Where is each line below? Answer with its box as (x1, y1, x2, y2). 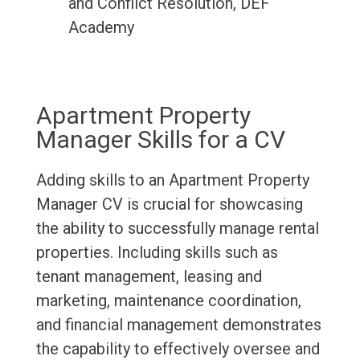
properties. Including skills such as (35, 243, 278, 263)
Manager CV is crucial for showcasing (35, 194, 303, 215)
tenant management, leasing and (35, 267, 262, 287)
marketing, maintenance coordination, (35, 291, 301, 311)
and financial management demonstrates (35, 315, 321, 335)
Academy (67, 18, 134, 38)
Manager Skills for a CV (35, 125, 285, 154)
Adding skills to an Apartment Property (35, 170, 309, 190)
